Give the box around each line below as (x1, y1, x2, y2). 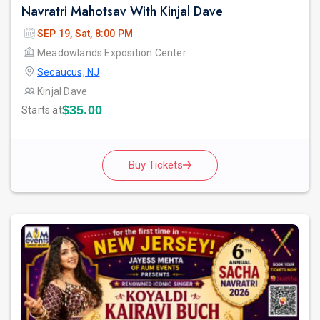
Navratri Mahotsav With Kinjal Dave (21, 1, 223, 21)
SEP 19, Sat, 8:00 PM (37, 27, 133, 39)
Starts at (21, 104, 62, 116)
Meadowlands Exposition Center (37, 46, 186, 59)
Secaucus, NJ (37, 66, 100, 78)
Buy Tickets (129, 158, 183, 171)
